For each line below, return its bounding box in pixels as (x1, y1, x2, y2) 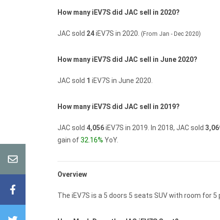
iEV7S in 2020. (96, 29, 139, 38)
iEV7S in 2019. (106, 124, 149, 132)
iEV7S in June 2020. (92, 77, 153, 85)
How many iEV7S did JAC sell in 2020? (57, 8, 180, 17)
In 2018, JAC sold (151, 124, 205, 132)
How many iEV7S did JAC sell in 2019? (57, 103, 180, 111)
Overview (57, 170, 87, 179)
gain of (57, 136, 79, 144)
